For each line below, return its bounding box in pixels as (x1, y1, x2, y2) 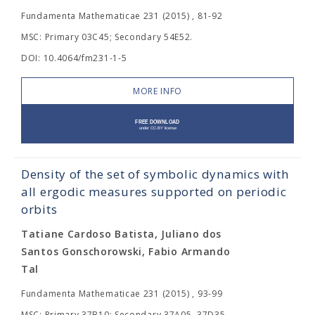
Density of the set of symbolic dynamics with (21, 166, 289, 182)
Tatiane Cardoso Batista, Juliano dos (21, 227, 222, 240)
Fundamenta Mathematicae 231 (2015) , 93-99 (21, 288, 223, 300)
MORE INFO (132, 85, 183, 97)
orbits (21, 201, 58, 217)
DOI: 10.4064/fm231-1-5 (21, 52, 127, 64)
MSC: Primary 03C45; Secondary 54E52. (21, 31, 193, 43)
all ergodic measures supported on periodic (21, 184, 287, 200)
